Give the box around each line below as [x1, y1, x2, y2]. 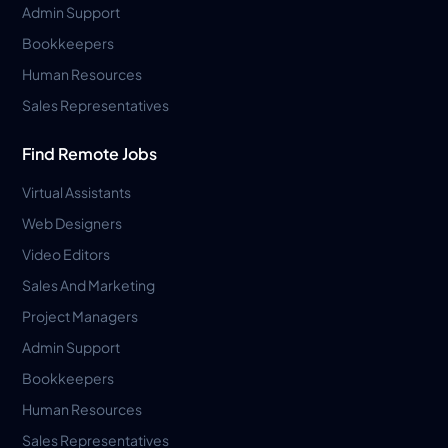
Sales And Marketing [22, 275, 156, 294]
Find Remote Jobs [22, 142, 158, 164]
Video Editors [22, 244, 111, 263]
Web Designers [22, 213, 123, 232]
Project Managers [22, 306, 139, 325]
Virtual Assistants [22, 182, 132, 201]
